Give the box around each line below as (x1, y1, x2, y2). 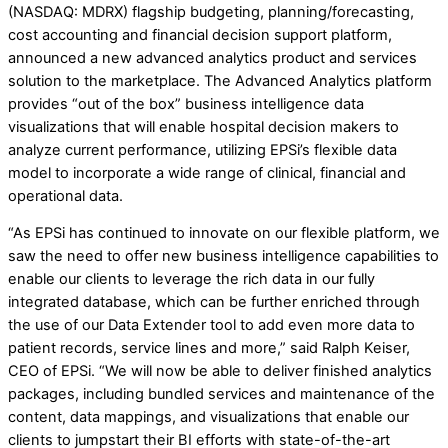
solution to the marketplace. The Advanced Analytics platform (8, 71, 432, 90)
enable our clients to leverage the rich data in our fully (8, 270, 375, 289)
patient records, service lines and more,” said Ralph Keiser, (8, 339, 410, 358)
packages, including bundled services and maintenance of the (8, 385, 435, 404)
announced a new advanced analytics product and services (8, 48, 417, 67)
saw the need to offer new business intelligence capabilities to (8, 247, 439, 266)
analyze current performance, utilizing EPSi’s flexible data (8, 140, 397, 159)
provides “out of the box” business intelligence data (8, 94, 364, 113)
